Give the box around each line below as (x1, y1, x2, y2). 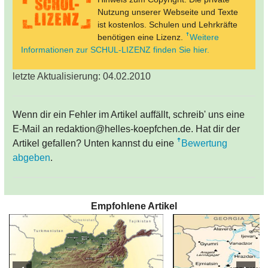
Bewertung (181, 138, 227, 149)
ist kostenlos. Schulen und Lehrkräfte (98, 20, 237, 30)
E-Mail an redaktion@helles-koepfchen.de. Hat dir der (13, 124, 240, 135)
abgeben (13, 153, 50, 163)
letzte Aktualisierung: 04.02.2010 (13, 71, 151, 82)
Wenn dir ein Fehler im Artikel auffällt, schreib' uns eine (13, 109, 245, 120)
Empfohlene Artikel (91, 201, 177, 212)
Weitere (190, 32, 219, 42)
